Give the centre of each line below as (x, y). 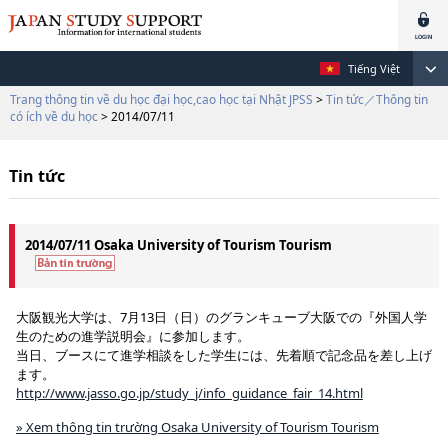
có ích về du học (54, 116)
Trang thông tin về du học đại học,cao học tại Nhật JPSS (161, 99)
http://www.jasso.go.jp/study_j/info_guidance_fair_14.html (189, 393)
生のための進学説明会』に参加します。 (132, 336)
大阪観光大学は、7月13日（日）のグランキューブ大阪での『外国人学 (221, 317)
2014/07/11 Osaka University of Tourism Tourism (178, 245)
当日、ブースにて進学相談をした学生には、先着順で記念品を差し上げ (223, 355)
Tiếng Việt (374, 68)
